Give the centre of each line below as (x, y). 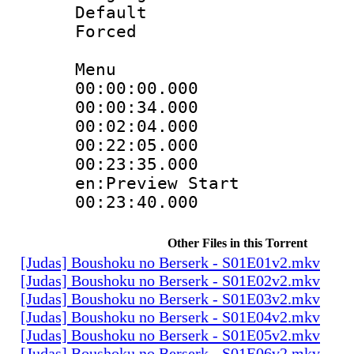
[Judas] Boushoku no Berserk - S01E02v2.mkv (170, 280)
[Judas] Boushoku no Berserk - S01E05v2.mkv (170, 335)
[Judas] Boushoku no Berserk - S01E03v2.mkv (170, 298)
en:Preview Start (157, 183)
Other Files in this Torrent (237, 243)
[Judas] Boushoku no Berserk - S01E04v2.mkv (170, 316)
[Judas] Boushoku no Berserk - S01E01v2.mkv (170, 262)
